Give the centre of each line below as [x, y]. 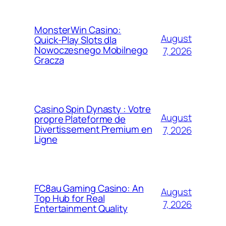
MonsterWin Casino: [78, 30]
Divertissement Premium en [93, 129]
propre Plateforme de [80, 119]
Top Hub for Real [70, 198]
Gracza [49, 60]
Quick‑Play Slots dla [75, 40]
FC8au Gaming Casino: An [89, 188]
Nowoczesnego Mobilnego [91, 50]
